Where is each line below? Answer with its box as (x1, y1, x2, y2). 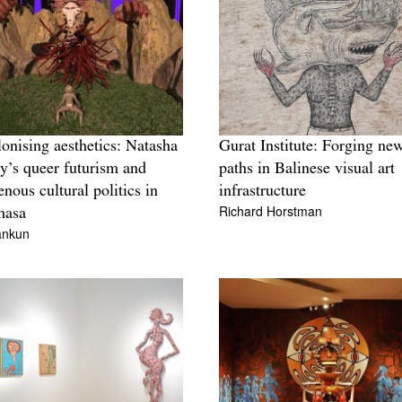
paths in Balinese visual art (219, 161, 395, 179)
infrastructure (219, 183, 306, 201)
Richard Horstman (219, 202, 322, 221)
